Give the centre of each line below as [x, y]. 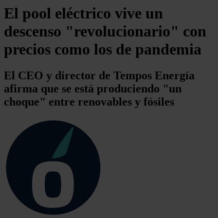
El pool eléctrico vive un [83, 13]
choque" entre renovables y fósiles [89, 101]
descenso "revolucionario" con [105, 31]
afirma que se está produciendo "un [93, 88]
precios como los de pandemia [103, 49]
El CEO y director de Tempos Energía [99, 75]
